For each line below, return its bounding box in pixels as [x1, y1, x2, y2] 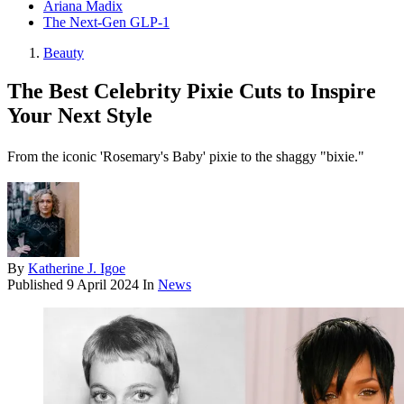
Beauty [43, 45, 84, 61]
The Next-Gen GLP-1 [43, 14, 170, 31]
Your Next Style [7, 104, 152, 128]
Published [7, 277, 67, 293]
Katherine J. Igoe [28, 261, 125, 277]
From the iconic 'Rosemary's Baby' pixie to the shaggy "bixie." [7, 149, 364, 165]
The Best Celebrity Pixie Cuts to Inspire [7, 79, 376, 104]
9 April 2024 [67, 277, 142, 293]
